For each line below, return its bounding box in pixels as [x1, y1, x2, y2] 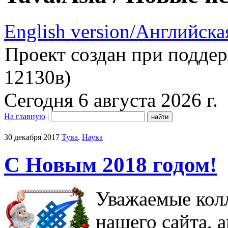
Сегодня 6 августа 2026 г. [4, 89, 218, 111]
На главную [4, 111, 45, 121]
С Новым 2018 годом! [4, 152, 217, 177]
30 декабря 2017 [4, 132, 60, 141]
